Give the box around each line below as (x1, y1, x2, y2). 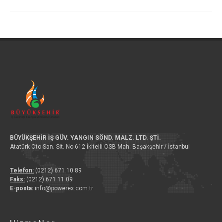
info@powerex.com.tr (33, 184, 93, 192)
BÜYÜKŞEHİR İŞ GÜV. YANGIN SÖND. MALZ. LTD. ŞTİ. (10, 134, 161, 141)
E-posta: (10, 184, 33, 192)
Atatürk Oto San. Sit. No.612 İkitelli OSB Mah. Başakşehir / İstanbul (10, 143, 190, 150)
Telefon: (10, 166, 34, 174)
